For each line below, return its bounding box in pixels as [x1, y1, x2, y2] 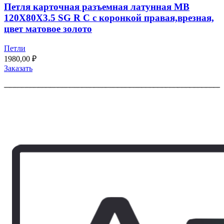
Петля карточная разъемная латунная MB [4, 1, 189, 12]
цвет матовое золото [4, 23, 92, 34]
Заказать [4, 63, 32, 72]
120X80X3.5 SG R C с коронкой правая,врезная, [4, 12, 214, 23]
